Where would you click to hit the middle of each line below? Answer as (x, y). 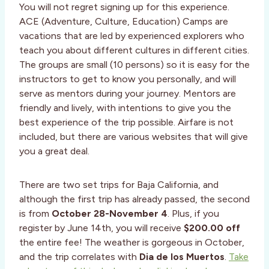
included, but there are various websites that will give (134, 136)
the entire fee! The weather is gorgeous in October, (132, 242)
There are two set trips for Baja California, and (119, 184)
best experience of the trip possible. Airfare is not (126, 122)
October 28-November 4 (110, 213)
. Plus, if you (193, 213)
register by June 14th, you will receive (101, 228)
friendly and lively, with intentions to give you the (125, 107)
